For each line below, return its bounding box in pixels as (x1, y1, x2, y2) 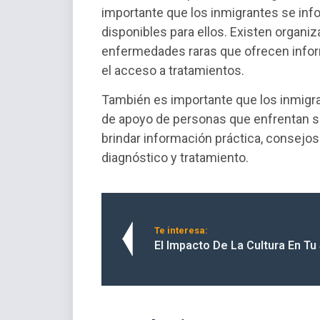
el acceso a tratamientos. (101, 62, 244, 78)
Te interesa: (154, 224, 208, 236)
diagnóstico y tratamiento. (101, 149, 249, 165)
